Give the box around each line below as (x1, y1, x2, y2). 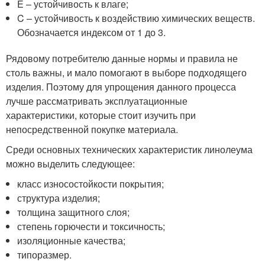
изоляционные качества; (17, 233, 126, 247)
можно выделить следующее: (6, 156, 135, 170)
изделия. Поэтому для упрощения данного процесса (6, 79, 236, 93)
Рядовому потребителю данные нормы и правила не (6, 51, 238, 65)
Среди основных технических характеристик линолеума (6, 142, 253, 156)
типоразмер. (17, 247, 72, 261)
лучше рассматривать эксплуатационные (6, 93, 188, 108)
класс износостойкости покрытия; (17, 176, 164, 190)
